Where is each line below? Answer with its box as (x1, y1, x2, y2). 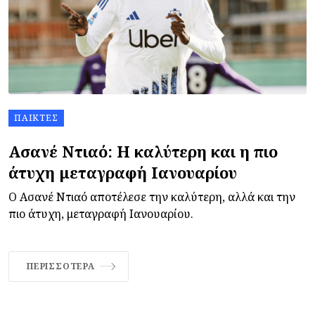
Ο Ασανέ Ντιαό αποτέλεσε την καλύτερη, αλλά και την (8, 188, 295, 205)
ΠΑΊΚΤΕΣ (14, 111, 58, 124)
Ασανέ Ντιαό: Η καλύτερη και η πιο (8, 140, 278, 162)
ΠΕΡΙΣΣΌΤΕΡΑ (27, 259, 95, 272)
